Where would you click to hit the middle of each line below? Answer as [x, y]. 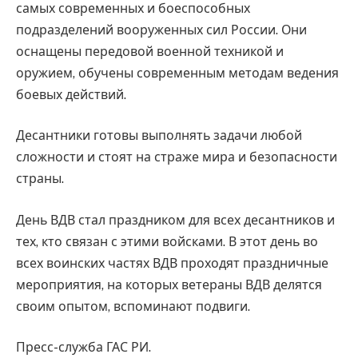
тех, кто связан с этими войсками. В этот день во [167, 241]
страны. [40, 179]
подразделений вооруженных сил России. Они [161, 30]
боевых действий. [71, 94]
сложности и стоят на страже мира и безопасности [177, 157]
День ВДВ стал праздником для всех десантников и [175, 220]
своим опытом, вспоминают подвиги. [133, 306]
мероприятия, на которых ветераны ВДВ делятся [169, 284]
